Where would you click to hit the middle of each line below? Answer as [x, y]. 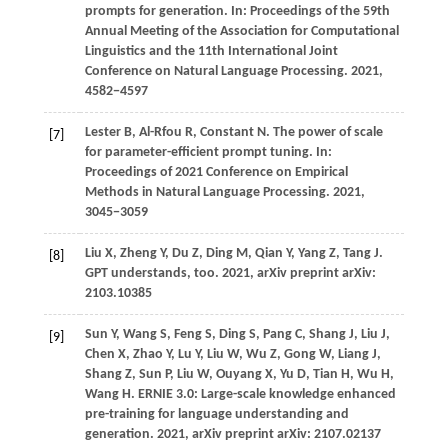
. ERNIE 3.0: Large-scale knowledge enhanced [263, 395]
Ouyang [240, 375]
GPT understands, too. [153, 274]
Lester [104, 133]
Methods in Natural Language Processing [205, 193]
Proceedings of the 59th [319, 12]
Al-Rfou [161, 133]
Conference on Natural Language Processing [214, 72]
